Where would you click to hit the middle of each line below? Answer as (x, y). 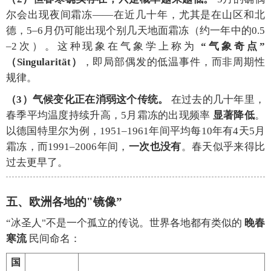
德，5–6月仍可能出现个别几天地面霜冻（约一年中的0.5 (135, 31)
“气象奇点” (233, 47)
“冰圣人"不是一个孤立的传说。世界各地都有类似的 (125, 223)
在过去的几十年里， (217, 100)
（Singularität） (44, 62)
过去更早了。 (37, 163)
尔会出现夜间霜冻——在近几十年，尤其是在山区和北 (135, 15)
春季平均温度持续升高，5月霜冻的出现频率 (109, 116)
